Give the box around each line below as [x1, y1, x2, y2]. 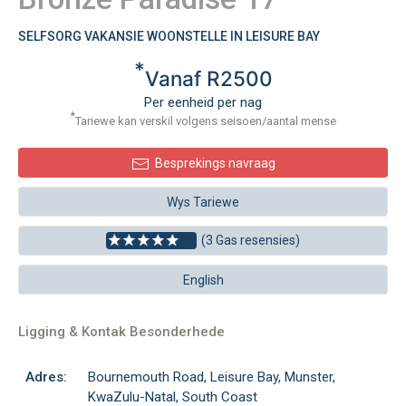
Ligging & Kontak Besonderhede [18, 324, 225, 340]
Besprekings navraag [154, 156, 275, 170]
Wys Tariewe [167, 195, 239, 209]
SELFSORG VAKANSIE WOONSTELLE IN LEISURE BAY [18, 29, 320, 43]
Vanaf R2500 [144, 66, 273, 91]
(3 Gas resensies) [201, 233, 300, 247]
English [182, 273, 224, 287]
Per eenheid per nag [144, 94, 262, 111]
